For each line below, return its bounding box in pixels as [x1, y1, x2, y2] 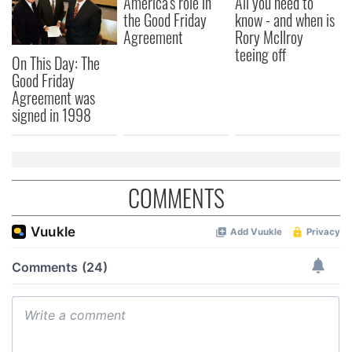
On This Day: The [12, 51, 100, 75]
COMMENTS [127, 180, 225, 216]
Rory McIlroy [235, 24, 304, 49]
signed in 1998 [12, 103, 91, 127]
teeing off [235, 42, 287, 66]
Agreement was [12, 86, 95, 110]
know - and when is [235, 7, 335, 31]
